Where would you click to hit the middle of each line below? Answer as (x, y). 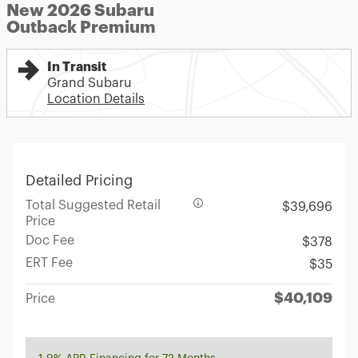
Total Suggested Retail (93, 205)
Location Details (96, 99)
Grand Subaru (89, 83)
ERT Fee (49, 263)
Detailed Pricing (79, 181)
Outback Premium (81, 28)
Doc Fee (50, 241)
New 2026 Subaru (80, 11)
